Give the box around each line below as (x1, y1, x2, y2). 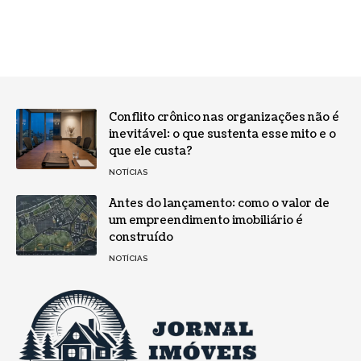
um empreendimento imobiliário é (109, 213, 303, 229)
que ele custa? (109, 143, 193, 160)
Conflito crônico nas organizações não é (109, 110, 339, 126)
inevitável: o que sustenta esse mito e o (109, 127, 336, 143)
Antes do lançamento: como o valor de (109, 196, 330, 212)
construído (109, 230, 173, 246)
